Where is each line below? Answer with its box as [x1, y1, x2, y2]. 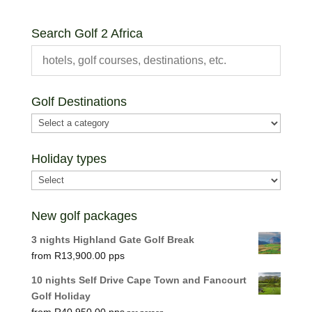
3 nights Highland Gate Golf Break [31, 233, 194, 245]
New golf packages [31, 208, 137, 223]
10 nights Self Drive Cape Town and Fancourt [31, 274, 247, 286]
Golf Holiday [31, 290, 91, 302]
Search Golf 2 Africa [31, 26, 143, 40]
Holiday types [31, 151, 107, 166]
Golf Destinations [31, 94, 127, 109]
